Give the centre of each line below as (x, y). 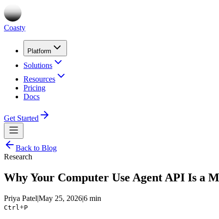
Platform (39, 51)
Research (18, 157)
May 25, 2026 (60, 198)
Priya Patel (21, 198)
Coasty (15, 28)
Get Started (21, 118)
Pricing (34, 88)
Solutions (38, 65)
